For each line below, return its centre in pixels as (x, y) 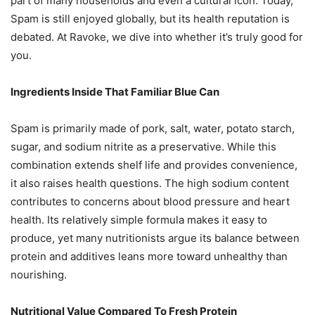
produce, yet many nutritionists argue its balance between (155, 238)
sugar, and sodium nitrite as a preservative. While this (143, 146)
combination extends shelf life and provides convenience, (154, 165)
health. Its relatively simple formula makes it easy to (139, 219)
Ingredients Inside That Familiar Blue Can (115, 91)
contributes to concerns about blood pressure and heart (150, 201)
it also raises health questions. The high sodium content (150, 183)
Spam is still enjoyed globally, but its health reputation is (150, 18)
